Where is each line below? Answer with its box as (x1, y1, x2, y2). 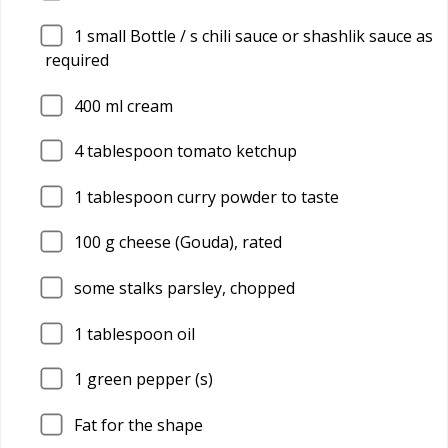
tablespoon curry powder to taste (83, 185, 339, 208)
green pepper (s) (83, 368, 213, 391)
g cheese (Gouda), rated (101, 231, 282, 254)
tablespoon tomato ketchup (83, 140, 297, 163)
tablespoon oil (83, 322, 195, 345)
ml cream (101, 94, 173, 117)
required (45, 48, 109, 71)
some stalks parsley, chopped (74, 276, 295, 299)
